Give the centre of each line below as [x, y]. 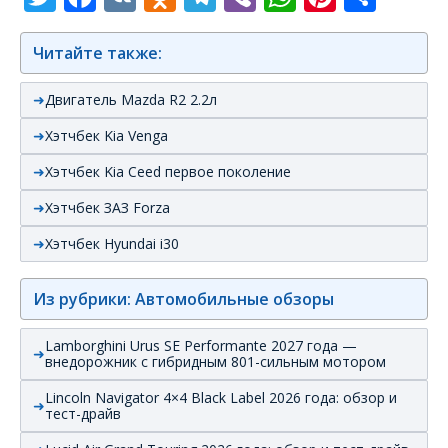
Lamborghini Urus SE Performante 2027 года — [201, 345]
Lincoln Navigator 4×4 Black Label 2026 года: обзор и [221, 397]
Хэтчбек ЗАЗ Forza [107, 207]
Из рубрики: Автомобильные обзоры [183, 298]
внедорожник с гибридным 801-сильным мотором [215, 361]
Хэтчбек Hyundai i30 [112, 243]
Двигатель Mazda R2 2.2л [131, 99]
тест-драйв [83, 413]
